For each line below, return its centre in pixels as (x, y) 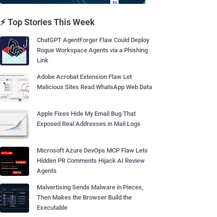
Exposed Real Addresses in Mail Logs (89, 124)
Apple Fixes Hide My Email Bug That (86, 114)
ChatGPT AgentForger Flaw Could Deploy (93, 40)
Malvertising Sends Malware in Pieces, (90, 187)
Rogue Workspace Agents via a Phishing (92, 50)
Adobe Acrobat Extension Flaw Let (84, 77)
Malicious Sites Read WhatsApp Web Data (94, 87)
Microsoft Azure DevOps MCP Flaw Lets (92, 150)
